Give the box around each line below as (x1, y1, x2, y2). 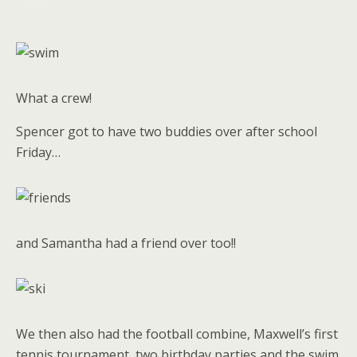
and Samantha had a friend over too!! (16, 234, 236, 252)
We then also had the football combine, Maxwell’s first (16, 325, 338, 343)
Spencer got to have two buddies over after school (16, 123, 317, 140)
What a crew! (16, 89, 92, 107)
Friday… (16, 143, 61, 161)
